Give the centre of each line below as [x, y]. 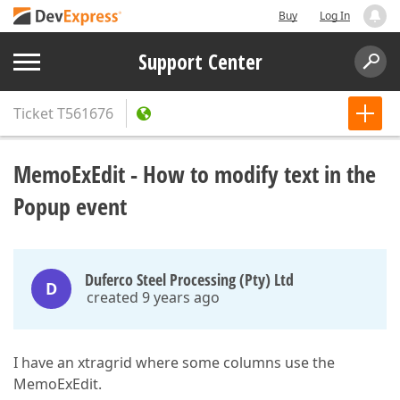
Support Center [200, 62]
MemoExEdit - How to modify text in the [195, 174]
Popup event [70, 206]
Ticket [33, 113]
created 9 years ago [153, 297]
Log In [335, 16]
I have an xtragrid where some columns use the [174, 362]
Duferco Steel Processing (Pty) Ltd [189, 279]
